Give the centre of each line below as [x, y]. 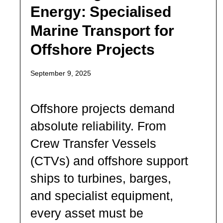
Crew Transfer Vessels [94, 143]
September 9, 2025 [61, 73]
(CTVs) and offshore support [110, 161]
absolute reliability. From [99, 126]
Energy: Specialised [101, 11]
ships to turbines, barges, [101, 178]
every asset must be [87, 213]
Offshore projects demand [103, 108]
